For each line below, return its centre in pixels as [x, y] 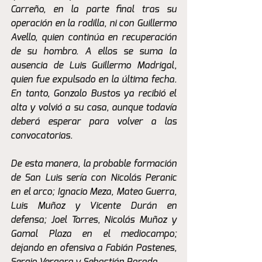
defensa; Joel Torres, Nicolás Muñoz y [94, 220]
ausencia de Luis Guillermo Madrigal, [94, 66]
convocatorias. [42, 136]
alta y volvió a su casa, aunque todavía [94, 108]
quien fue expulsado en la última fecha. [94, 80]
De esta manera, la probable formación [94, 164]
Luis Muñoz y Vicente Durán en [94, 206]
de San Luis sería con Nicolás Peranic [94, 178]
